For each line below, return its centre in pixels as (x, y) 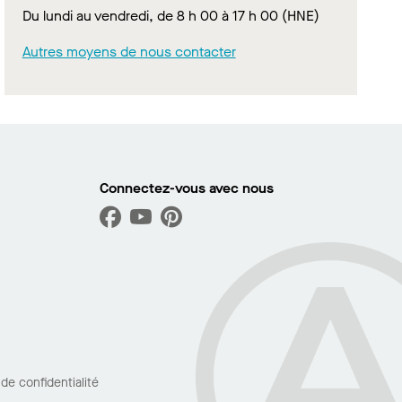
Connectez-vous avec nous (187, 188)
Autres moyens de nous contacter (129, 52)
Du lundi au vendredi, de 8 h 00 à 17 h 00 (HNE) (170, 16)
